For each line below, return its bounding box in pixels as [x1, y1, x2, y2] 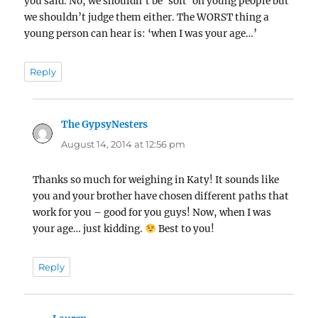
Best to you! [155, 222, 214, 235]
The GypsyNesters [61, 118, 148, 131]
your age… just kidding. [33, 222, 146, 235]
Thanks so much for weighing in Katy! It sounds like [33, 173, 280, 186]
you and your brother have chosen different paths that [33, 190, 290, 202]
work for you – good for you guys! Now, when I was [33, 206, 272, 219]
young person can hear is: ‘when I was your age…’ [24, 28, 258, 40]
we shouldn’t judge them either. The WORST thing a [24, 11, 270, 24]
